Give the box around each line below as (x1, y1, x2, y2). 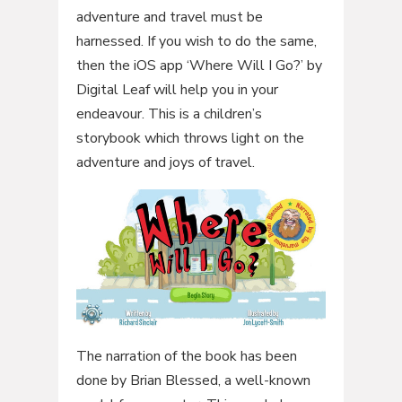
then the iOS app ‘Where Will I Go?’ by (75, 56, 322, 76)
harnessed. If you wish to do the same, (75, 31, 317, 52)
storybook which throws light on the (75, 128, 304, 149)
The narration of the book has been (75, 345, 297, 366)
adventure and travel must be (75, 7, 263, 28)
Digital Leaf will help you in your (75, 80, 278, 100)
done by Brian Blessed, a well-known (75, 370, 310, 390)
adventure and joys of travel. (75, 153, 255, 173)
